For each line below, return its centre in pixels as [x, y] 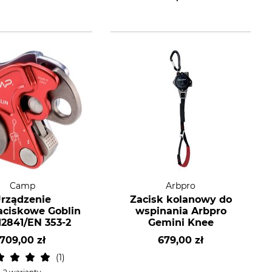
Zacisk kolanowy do [181, 199]
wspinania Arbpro [181, 211]
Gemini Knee [181, 223]
